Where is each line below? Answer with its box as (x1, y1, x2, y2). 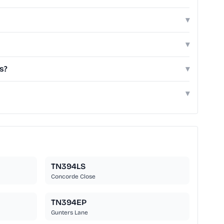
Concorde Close (50, 173, 95, 180)
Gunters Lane (50, 209, 88, 216)
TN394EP (50, 197, 86, 207)
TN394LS (50, 161, 85, 171)
